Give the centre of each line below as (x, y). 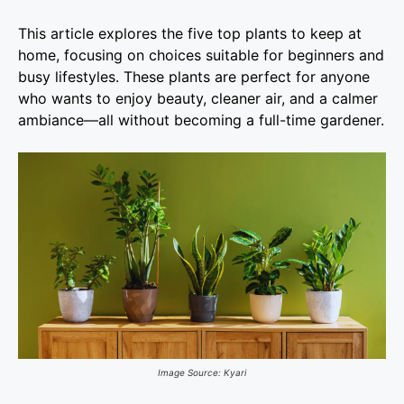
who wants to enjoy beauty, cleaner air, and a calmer (198, 98)
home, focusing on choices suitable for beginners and (201, 55)
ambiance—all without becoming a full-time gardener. (201, 119)
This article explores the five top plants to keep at (190, 33)
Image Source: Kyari (202, 373)
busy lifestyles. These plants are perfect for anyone (194, 76)
